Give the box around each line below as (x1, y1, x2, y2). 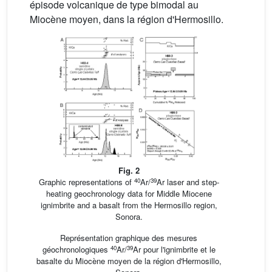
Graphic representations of (38, 176, 134, 188)
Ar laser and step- (156, 176, 219, 188)
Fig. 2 (118, 165, 140, 177)
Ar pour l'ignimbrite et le (132, 243, 216, 256)
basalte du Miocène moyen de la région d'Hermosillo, (36, 255, 222, 267)
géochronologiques (42, 243, 110, 256)
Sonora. (115, 211, 143, 223)
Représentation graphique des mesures (60, 232, 197, 244)
